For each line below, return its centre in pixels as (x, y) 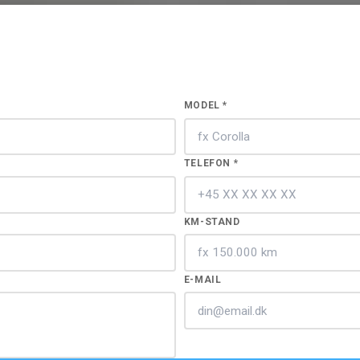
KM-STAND (212, 221)
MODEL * (205, 106)
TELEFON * (211, 164)
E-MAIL (202, 279)
